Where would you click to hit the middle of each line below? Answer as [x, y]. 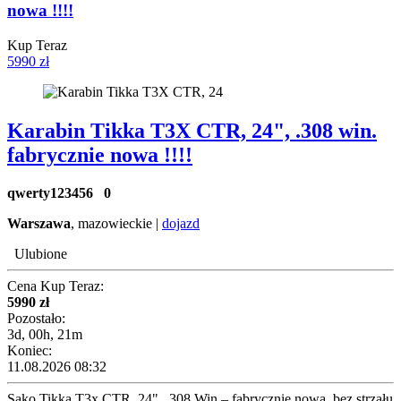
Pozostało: [36, 319]
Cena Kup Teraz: [55, 286]
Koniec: [30, 351]
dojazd [181, 224]
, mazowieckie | [116, 224]
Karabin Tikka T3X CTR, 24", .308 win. [192, 131]
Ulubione [41, 254]
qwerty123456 [55, 193]
